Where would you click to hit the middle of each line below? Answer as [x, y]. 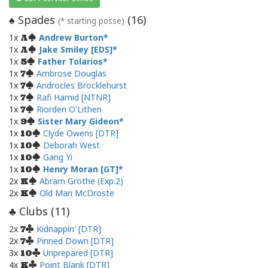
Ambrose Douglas [71, 74]
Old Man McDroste [77, 193]
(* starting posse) [91, 21]
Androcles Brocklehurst [82, 86]
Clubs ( [35, 211]
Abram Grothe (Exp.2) [81, 181]
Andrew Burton [71, 38]
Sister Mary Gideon [78, 121]
